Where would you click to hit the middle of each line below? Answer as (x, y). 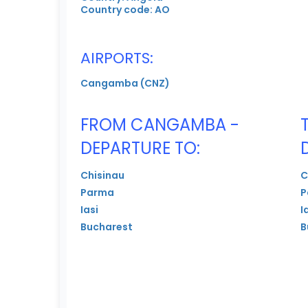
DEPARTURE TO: (140, 148)
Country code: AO (125, 9)
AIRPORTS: (117, 58)
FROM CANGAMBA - (160, 124)
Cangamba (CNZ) (125, 83)
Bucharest (107, 227)
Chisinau (102, 175)
